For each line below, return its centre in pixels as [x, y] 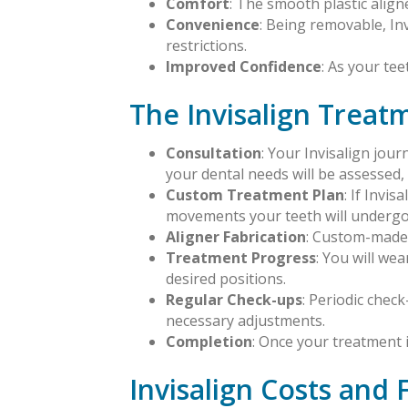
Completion [209, 342]
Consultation [214, 153]
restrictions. [206, 46]
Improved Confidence [244, 67]
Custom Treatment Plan [255, 195]
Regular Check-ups [234, 300]
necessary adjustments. [245, 321]
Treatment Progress [241, 258]
